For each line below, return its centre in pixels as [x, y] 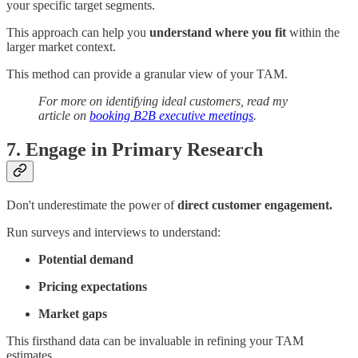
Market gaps [73, 313]
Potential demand [86, 259]
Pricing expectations [93, 286]
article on [64, 115]
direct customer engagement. [255, 205]
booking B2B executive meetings [171, 115]
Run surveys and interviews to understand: [113, 232]
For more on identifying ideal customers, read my [163, 101]
